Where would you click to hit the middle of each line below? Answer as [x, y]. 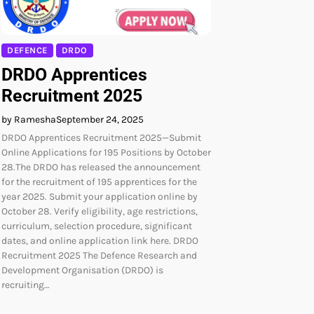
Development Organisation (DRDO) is [82, 270]
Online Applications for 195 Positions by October [106, 152]
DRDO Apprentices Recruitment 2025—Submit [101, 137]
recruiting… [26, 285]
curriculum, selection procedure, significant [97, 226]
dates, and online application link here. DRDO [100, 240]
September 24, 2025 [100, 119]
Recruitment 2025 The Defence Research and [99, 255]
